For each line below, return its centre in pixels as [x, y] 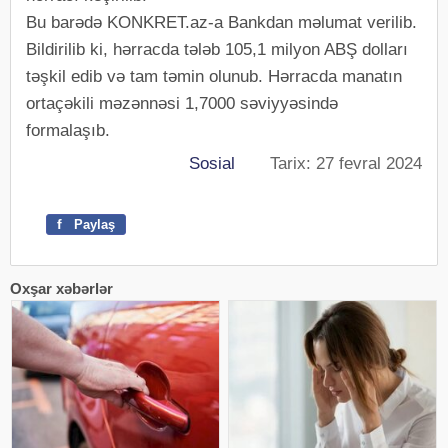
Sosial [212, 163]
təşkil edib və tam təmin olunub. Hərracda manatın [214, 76]
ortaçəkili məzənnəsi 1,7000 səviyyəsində [182, 103]
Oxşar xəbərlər [61, 288]
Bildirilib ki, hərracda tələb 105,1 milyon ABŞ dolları [217, 49]
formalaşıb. [68, 130]
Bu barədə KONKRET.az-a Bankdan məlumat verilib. [221, 22]
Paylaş [92, 224]
